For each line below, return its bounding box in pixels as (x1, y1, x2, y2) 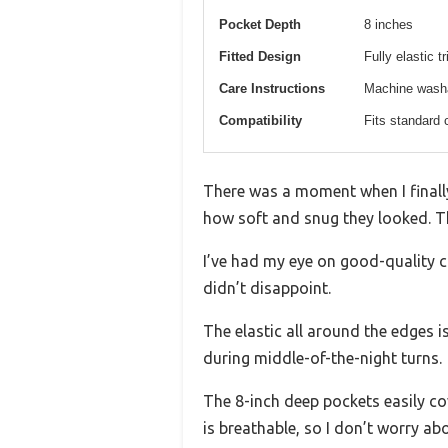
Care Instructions (219, 80, 325, 96)
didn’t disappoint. (203, 278, 331, 297)
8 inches (364, 16, 413, 32)
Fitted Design (219, 48, 301, 64)
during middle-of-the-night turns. (203, 348, 442, 367)
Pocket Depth (219, 16, 301, 32)
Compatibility (219, 112, 302, 128)
